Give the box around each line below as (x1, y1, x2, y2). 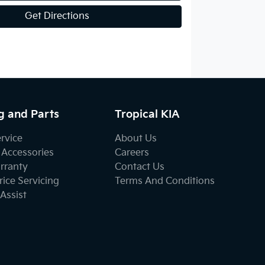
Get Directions (24, 11, 89, 22)
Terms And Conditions (115, 176, 215, 187)
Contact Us (115, 161, 165, 173)
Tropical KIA (115, 108, 180, 121)
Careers (115, 147, 150, 159)
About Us (115, 133, 157, 144)
